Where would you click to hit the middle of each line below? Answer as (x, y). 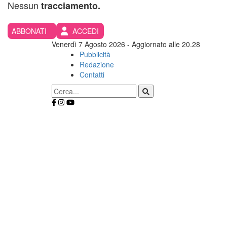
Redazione (97, 64)
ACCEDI (86, 31)
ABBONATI (29, 31)
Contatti (92, 74)
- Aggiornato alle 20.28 (163, 44)
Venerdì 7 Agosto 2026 (88, 44)
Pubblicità (95, 54)
